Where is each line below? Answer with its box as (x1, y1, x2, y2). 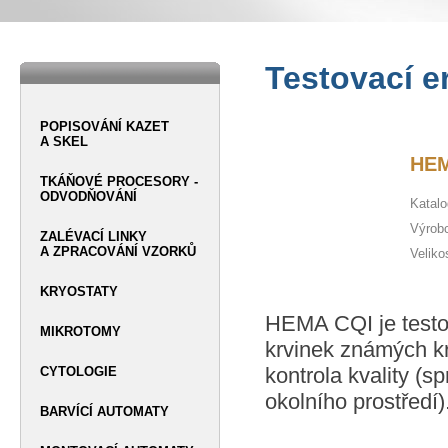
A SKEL (40, 134, 88, 149)
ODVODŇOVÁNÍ (40, 189, 137, 204)
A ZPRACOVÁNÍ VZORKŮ (40, 244, 196, 259)
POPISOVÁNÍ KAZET (40, 119, 169, 134)
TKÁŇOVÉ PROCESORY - (40, 174, 198, 189)
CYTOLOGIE (40, 364, 117, 379)
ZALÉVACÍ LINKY (40, 229, 147, 244)
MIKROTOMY (40, 324, 121, 339)
